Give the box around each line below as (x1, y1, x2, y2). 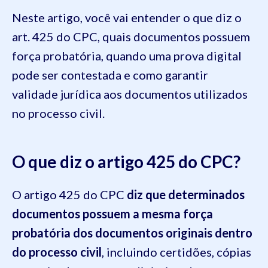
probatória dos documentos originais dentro (12, 226, 252, 240)
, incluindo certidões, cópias (102, 245, 251, 260)
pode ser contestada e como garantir (12, 68, 208, 83)
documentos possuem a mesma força (12, 206, 213, 221)
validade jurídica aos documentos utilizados (12, 87, 248, 102)
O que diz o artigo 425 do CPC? (12, 151, 240, 172)
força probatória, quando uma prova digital (12, 48, 242, 63)
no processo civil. (12, 106, 105, 121)
